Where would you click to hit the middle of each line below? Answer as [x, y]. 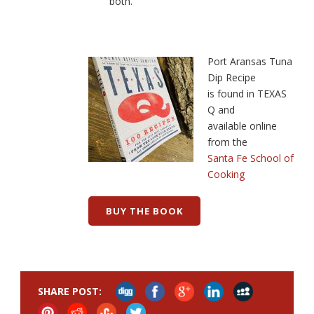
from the [227, 142]
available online [242, 126]
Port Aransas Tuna [250, 62]
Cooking [226, 175]
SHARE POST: [70, 292]
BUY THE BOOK [144, 211]
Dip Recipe [232, 78]
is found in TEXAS [247, 94]
